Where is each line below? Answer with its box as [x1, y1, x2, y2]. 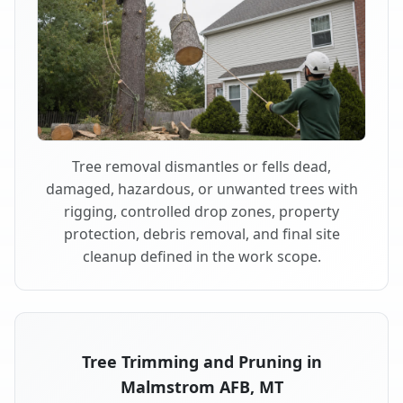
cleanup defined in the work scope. [82, 246, 321, 266]
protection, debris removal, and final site [63, 223, 340, 244]
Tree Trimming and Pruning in [81, 350, 322, 372]
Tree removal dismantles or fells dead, [72, 156, 331, 176]
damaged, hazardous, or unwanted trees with [45, 178, 358, 199]
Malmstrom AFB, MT [120, 375, 283, 398]
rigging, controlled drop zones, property [64, 201, 339, 221]
